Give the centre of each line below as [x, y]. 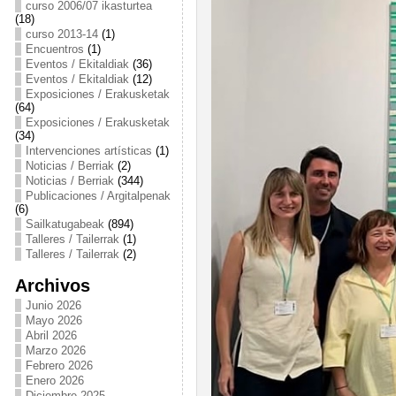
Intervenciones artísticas [88, 151]
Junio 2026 [53, 305]
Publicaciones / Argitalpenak [98, 196]
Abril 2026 [51, 335]
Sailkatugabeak [65, 224]
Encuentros [54, 49]
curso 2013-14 [61, 34]
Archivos [52, 285]
